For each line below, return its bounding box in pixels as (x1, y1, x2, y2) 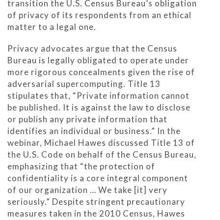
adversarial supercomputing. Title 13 (7, 78, 161, 89)
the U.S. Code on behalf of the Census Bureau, (7, 149, 196, 160)
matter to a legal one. (7, 21, 96, 32)
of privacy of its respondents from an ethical (7, 9, 192, 20)
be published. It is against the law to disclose (7, 102, 191, 112)
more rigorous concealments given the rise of (7, 66, 195, 77)
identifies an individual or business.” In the (7, 125, 181, 136)
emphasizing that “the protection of (7, 161, 155, 171)
